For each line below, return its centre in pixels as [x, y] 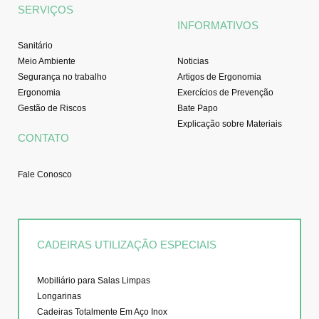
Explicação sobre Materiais [230, 124]
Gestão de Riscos [52, 109]
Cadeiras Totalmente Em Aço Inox [102, 312]
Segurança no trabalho [62, 77]
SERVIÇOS [46, 9]
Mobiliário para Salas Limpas [94, 281]
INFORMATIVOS [218, 25]
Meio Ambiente [47, 62]
